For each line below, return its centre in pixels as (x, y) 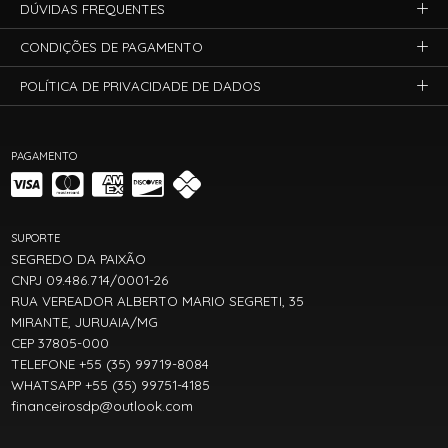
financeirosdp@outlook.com (102, 406)
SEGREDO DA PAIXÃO (79, 258)
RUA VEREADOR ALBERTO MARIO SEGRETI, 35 (158, 300)
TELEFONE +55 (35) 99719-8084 (110, 363)
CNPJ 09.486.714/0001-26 (90, 279)
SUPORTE (36, 237)
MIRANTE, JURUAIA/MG (85, 321)
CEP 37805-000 (60, 342)
